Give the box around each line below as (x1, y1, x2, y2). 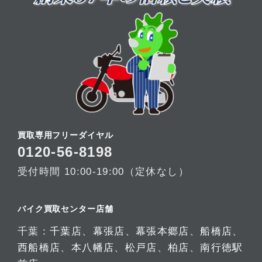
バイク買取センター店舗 (18, 204, 113, 214)
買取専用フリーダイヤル (18, 130, 113, 140)
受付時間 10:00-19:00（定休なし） (18, 166, 189, 177)
